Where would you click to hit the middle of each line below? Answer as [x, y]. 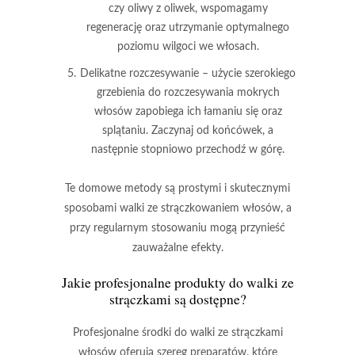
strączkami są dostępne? [177, 299]
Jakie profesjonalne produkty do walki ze [177, 282]
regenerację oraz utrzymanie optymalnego [188, 27]
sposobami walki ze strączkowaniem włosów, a [177, 208]
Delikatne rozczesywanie [139, 73]
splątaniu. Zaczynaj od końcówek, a [188, 130]
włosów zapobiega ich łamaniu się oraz [188, 111]
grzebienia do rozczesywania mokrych [188, 92]
